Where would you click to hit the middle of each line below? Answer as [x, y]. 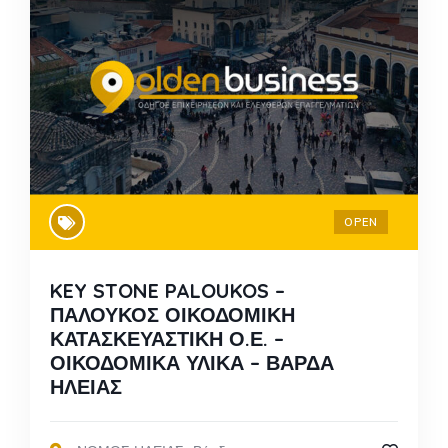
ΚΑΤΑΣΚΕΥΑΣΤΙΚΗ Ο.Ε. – [167, 339]
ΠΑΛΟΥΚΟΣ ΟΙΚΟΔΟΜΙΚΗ [172, 315]
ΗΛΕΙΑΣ [86, 387]
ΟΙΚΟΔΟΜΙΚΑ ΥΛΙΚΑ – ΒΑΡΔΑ [192, 363]
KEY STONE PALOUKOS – [167, 291]
